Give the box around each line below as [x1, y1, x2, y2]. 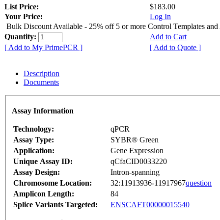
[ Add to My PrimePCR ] [4, 43, 82, 52]
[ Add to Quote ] [150, 43, 201, 52]
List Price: [4, 2, 41, 11]
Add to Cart [150, 32, 187, 41]
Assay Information [12, 106, 74, 115]
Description [24, 69, 59, 78]
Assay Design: [13, 167, 60, 176]
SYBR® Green [110, 135, 159, 144]
